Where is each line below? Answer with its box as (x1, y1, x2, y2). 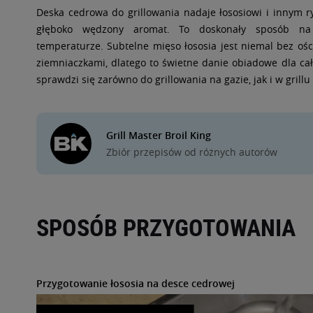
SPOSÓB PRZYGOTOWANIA (36, 211, 296, 243)
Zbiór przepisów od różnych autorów (106, 145, 277, 159)
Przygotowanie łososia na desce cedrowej (36, 277, 235, 290)
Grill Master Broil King (106, 129, 211, 142)
